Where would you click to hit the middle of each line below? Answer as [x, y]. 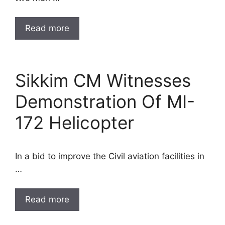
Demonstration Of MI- [105, 101]
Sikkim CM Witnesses [103, 80]
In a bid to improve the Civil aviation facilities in [110, 156]
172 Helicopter [75, 123]
